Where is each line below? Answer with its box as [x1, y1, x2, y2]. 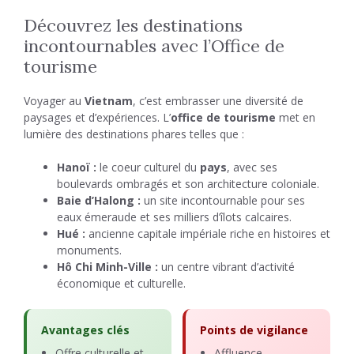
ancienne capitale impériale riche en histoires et [85, 226, 330, 241]
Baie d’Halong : [57, 193, 141, 208]
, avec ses [227, 160, 277, 175]
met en [276, 110, 315, 125]
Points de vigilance [200, 322, 308, 337]
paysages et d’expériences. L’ [24, 110, 171, 125]
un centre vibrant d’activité [158, 259, 295, 274]
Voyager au [24, 93, 85, 108]
